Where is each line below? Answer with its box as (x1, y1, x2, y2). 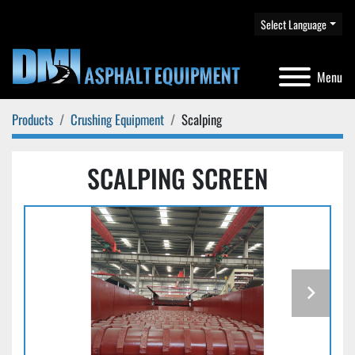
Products (12, 109, 53, 129)
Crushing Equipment (71, 109, 164, 129)
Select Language (261, 16, 327, 32)
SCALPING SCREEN (87, 159, 268, 197)
